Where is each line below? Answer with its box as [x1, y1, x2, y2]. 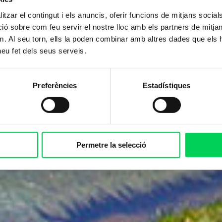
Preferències [33, 81, 77, 90]
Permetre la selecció [76, 141, 146, 150]
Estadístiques [142, 81, 191, 90]
